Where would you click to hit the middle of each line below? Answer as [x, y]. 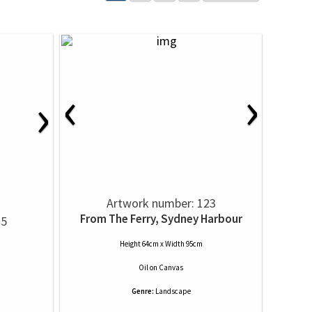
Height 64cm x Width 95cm [161, 244]
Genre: [142, 291]
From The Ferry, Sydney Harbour [161, 219]
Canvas [171, 267]
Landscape [173, 291]
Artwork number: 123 [161, 203]
